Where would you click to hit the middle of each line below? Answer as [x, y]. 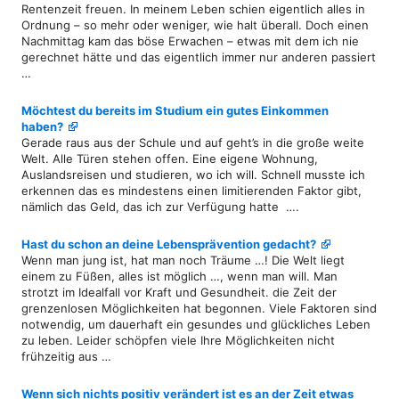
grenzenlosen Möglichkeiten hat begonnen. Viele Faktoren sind [199, 308]
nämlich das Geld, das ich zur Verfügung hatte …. [160, 206]
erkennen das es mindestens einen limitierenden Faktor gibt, [191, 190]
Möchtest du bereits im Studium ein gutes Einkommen [175, 110]
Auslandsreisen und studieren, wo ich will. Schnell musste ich [193, 174]
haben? [44, 126]
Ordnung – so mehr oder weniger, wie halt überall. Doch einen [195, 24]
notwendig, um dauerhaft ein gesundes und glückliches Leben [196, 324]
